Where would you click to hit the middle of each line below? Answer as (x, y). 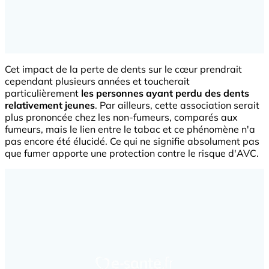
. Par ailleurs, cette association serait (177, 105)
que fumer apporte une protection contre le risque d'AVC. (132, 153)
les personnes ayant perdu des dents (165, 93)
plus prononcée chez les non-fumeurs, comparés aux (121, 117)
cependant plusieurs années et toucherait (97, 81)
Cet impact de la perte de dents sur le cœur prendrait (123, 69)
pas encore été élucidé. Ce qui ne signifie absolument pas (132, 141)
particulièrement (43, 93)
